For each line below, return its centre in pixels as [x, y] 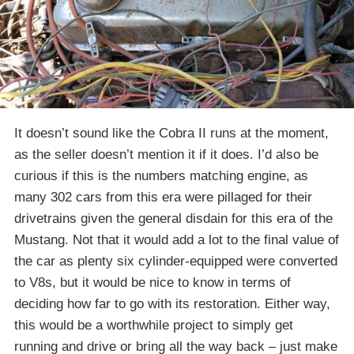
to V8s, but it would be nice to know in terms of [153, 282]
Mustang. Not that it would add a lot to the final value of [177, 239]
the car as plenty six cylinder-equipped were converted [176, 261]
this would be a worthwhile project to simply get [154, 325]
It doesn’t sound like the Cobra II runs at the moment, [171, 133]
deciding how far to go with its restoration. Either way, [172, 303]
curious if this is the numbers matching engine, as [161, 175]
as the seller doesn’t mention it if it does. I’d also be [166, 154]
